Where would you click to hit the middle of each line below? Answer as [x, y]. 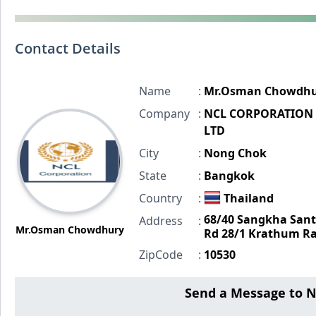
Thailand [248, 198]
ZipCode [160, 255]
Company [164, 114]
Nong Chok [235, 153]
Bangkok [229, 176]
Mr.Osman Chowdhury [69, 230]
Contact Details [68, 48]
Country [160, 198]
